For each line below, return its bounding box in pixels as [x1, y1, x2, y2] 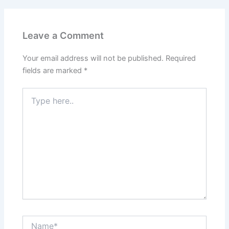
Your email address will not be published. [22, 54, 164, 63]
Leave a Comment [22, 29, 104, 41]
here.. [22, 98, 41, 107]
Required [166, 54, 196, 63]
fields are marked [22, 66, 84, 76]
